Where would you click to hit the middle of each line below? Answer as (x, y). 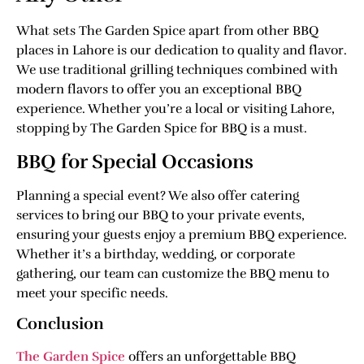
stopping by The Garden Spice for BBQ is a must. (162, 129)
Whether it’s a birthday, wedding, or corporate (156, 254)
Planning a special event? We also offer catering (158, 195)
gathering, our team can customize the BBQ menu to (173, 273)
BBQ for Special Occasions (135, 161)
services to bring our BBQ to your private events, (160, 215)
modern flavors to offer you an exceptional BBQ (159, 90)
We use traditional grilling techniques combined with (177, 70)
